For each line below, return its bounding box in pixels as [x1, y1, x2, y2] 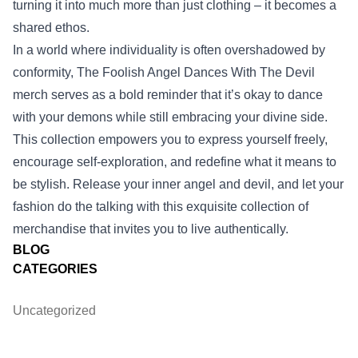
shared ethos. [13, 21, 89, 34]
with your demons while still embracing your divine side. [13, 110, 328, 124]
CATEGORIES [13, 262, 97, 276]
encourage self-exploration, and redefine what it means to [13, 155, 336, 169]
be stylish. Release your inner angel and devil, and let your [13, 177, 344, 191]
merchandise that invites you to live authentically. [13, 222, 288, 236]
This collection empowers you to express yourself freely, [13, 133, 328, 146]
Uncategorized [13, 304, 96, 317]
